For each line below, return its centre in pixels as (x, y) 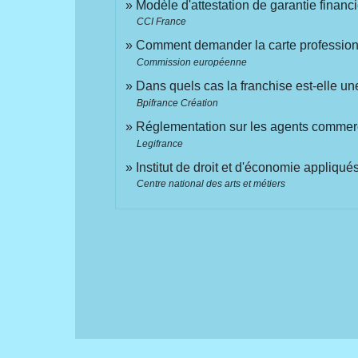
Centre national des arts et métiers (211, 184)
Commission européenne (192, 63)
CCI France (162, 22)
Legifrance (160, 143)
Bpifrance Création (178, 103)
